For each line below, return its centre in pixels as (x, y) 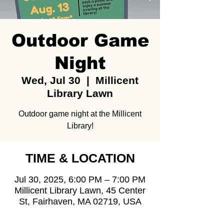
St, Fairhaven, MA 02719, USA (80, 201)
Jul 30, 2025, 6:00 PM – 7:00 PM (80, 179)
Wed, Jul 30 (51, 80)
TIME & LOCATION (80, 158)
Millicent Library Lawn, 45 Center (80, 190)
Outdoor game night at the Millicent (80, 114)
